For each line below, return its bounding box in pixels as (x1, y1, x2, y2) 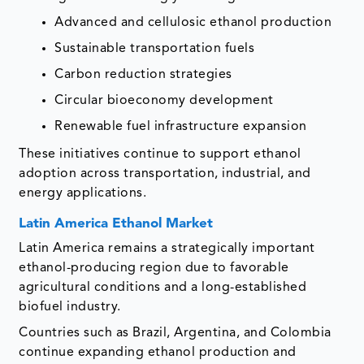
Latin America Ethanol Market (19, 216, 214, 231)
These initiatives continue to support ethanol (19, 147, 301, 161)
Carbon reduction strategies (54, 67, 232, 81)
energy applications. (19, 186, 147, 200)
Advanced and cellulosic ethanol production (54, 15, 332, 29)
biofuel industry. (19, 300, 121, 314)
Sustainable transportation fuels (54, 41, 255, 55)
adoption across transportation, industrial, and (19, 167, 311, 180)
